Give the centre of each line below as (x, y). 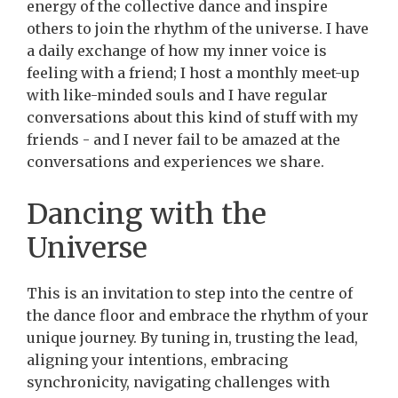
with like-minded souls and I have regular (177, 95)
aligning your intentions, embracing (157, 359)
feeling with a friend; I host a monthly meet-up (193, 72)
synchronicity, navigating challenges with (178, 382)
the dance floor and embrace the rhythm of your (198, 315)
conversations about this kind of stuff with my (192, 117)
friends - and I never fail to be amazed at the (183, 139)
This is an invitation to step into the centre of (190, 293)
